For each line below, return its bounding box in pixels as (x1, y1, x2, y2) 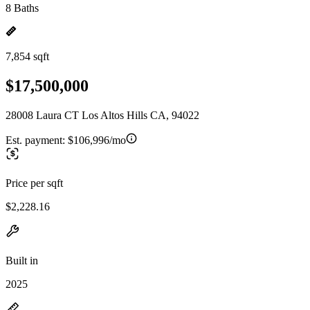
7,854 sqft (6, 51, 49, 62)
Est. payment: (6, 134, 68, 146)
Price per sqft (6, 176, 63, 189)
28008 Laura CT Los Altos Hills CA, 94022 (6, 109, 199, 121)
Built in (6, 254, 38, 266)
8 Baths (6, 2, 39, 14)
